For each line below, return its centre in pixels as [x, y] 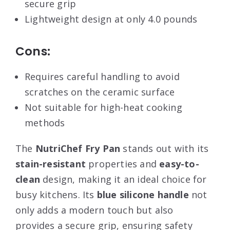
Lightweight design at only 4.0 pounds [111, 19]
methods [45, 123]
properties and [123, 164]
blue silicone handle [143, 195]
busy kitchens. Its [56, 195]
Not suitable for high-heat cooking [103, 107]
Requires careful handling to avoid [102, 76]
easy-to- [179, 164]
